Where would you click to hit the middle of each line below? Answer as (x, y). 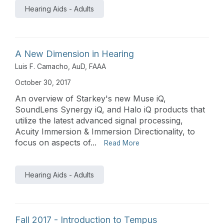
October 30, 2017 (43, 82)
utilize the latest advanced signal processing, (99, 120)
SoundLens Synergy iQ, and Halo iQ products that (110, 109)
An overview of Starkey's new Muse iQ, (90, 98)
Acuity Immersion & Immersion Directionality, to (105, 131)
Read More (122, 143)
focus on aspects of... (56, 142)
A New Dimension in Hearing (74, 53)
